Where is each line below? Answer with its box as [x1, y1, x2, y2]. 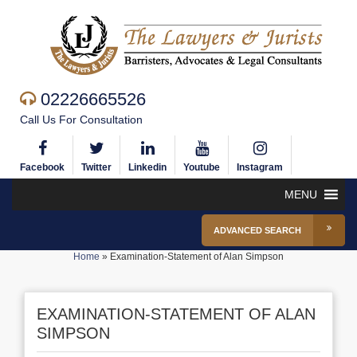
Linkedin [128, 162, 167, 173]
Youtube [183, 162, 220, 173]
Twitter [81, 162, 112, 173]
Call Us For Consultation [20, 113, 143, 126]
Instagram [237, 162, 283, 173]
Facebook [20, 162, 65, 173]
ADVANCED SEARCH [214, 226, 301, 235]
